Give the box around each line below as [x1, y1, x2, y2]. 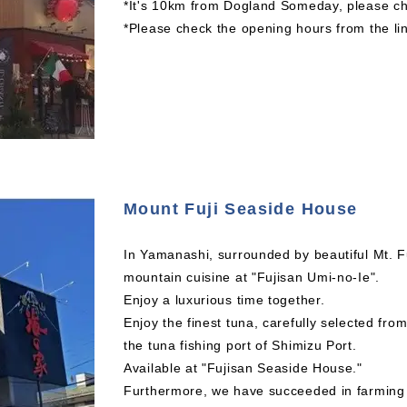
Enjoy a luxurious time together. [124, 293, 325, 307]
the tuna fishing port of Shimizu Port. [124, 338, 357, 352]
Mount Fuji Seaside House [124, 200, 358, 218]
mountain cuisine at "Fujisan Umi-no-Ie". [124, 270, 380, 284]
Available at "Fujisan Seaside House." [124, 361, 362, 375]
